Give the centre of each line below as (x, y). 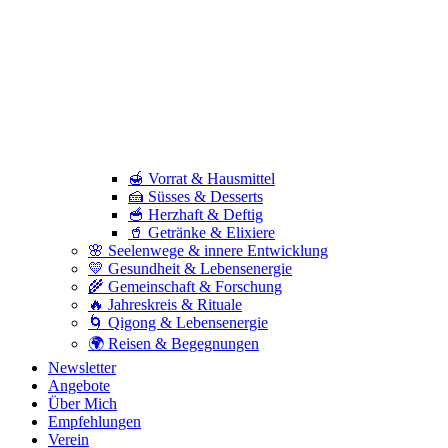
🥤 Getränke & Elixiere (201, 232)
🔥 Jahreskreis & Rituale (165, 304)
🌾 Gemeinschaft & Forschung (185, 286)
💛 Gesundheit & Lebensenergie (190, 268)
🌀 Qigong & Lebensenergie (178, 322)
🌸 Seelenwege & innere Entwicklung (208, 250)
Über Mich (82, 403)
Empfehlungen (94, 421)
